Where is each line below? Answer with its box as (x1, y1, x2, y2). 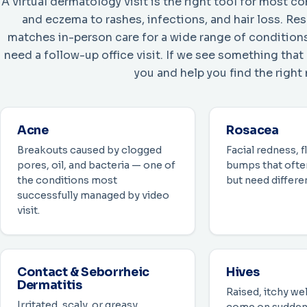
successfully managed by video (17, 189, 169, 202)
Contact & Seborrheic (17, 265, 149, 280)
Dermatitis (17, 278, 82, 293)
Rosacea (226, 123, 279, 138)
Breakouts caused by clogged (17, 144, 162, 157)
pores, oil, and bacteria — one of (17, 159, 175, 172)
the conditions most (17, 174, 117, 187)
